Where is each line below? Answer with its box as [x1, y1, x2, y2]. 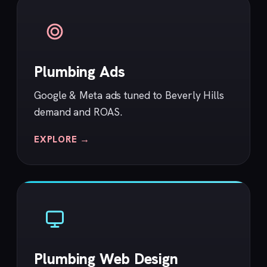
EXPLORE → [34, 133, 90, 146]
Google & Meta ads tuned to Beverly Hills [34, 88, 224, 103]
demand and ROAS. [34, 105, 122, 119]
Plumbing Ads [34, 62, 125, 82]
